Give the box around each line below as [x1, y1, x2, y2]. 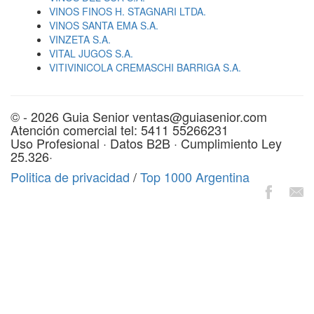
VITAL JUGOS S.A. [49, 46, 133, 60]
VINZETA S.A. [49, 32, 111, 46]
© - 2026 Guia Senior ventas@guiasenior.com [11, 107, 267, 125]
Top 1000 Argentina [140, 168, 250, 186]
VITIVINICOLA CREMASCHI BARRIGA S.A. [49, 60, 241, 74]
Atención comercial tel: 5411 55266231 [11, 121, 228, 139]
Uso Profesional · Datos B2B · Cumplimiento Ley [11, 134, 282, 152]
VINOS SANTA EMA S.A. [49, 18, 158, 32]
